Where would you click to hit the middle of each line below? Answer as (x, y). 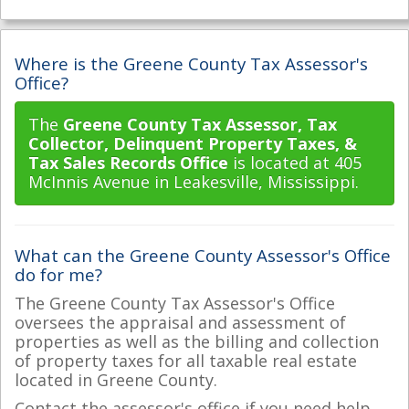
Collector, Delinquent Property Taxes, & (193, 143)
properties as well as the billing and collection (197, 341)
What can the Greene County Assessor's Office (203, 255)
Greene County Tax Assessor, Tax (200, 124)
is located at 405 (295, 163)
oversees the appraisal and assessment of (180, 322)
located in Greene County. (116, 379)
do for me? (58, 274)
